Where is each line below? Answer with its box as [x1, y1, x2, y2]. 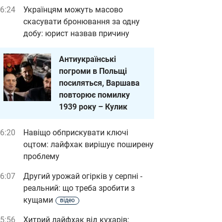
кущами [23, 195, 53, 205]
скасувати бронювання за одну [23, 17, 140, 26]
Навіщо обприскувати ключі [23, 128, 128, 137]
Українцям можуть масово [23, 5, 123, 14]
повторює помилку [59, 90, 130, 100]
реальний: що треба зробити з [23, 183, 135, 193]
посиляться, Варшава [59, 78, 140, 88]
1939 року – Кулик [59, 102, 127, 111]
